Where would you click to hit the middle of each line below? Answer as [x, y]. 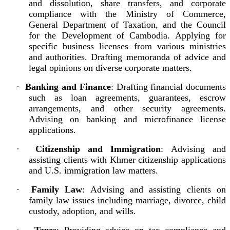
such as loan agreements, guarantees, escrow [127, 97]
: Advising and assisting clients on [154, 189]
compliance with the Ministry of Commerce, [127, 14]
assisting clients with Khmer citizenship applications [127, 159]
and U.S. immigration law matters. [93, 170]
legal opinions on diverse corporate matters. [110, 68]
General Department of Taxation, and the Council [127, 24]
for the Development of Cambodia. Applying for [127, 35]
